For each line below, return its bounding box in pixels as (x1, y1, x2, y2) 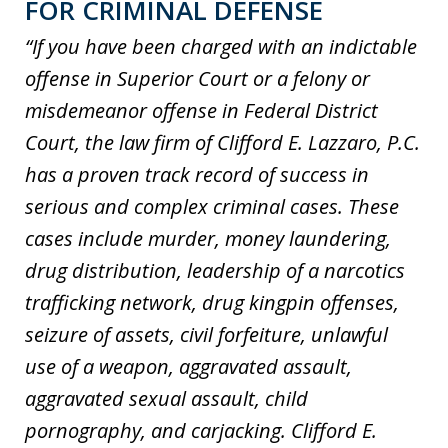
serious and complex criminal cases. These (25, 193, 399, 221)
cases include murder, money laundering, (25, 225, 391, 253)
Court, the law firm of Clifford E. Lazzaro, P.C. (25, 129, 420, 157)
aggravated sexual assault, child (25, 385, 308, 413)
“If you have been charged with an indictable (25, 33, 417, 61)
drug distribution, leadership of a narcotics (25, 257, 405, 285)
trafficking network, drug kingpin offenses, (25, 289, 399, 317)
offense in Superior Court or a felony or (25, 65, 370, 93)
